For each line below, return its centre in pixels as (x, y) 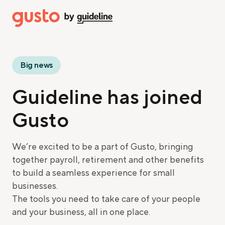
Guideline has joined (107, 98)
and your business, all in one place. (81, 212)
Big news (36, 65)
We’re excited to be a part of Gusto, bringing (102, 147)
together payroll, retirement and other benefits (108, 160)
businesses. (35, 186)
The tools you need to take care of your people (106, 199)
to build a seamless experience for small (93, 173)
